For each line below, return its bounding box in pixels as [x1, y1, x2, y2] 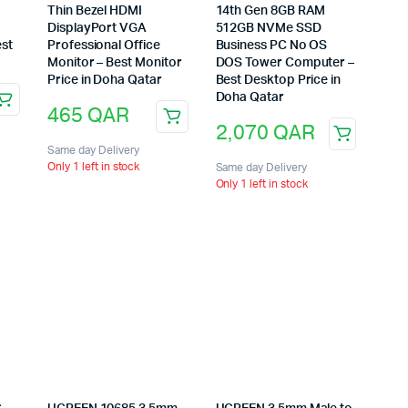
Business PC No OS [215, 38, 328, 52]
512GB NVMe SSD [215, 21, 321, 35]
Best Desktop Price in [215, 73, 342, 87]
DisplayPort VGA [47, 21, 147, 35]
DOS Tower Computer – [215, 56, 355, 69]
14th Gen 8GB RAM [215, 4, 326, 17]
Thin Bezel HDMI [47, 4, 142, 17]
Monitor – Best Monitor [47, 56, 182, 69]
